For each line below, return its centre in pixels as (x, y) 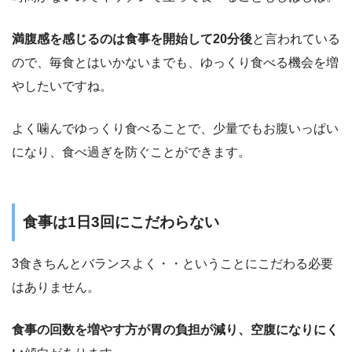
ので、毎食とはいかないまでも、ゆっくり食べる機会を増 (175, 63)
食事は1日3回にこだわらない (121, 222)
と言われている (296, 39)
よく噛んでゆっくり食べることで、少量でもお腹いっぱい (175, 129)
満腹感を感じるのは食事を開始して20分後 (132, 39)
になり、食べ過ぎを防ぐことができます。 (131, 152)
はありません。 (56, 287)
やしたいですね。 (62, 86)
